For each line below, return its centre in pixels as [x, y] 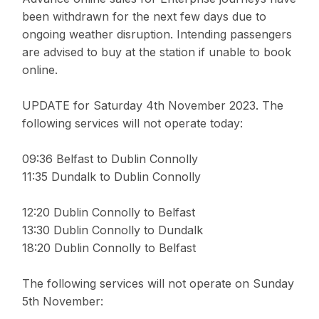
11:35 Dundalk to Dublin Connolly [113, 177]
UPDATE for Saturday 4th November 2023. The [153, 106]
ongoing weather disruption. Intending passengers [157, 35]
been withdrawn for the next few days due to [144, 17]
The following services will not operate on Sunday [158, 284]
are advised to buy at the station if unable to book [157, 52]
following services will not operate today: [134, 124]
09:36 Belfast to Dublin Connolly [112, 159]
